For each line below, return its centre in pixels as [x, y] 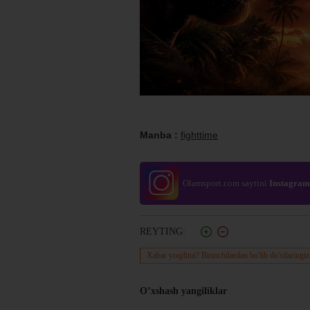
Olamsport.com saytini [226, 183]
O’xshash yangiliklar [183, 291]
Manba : [160, 135]
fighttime [199, 135]
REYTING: [164, 231]
